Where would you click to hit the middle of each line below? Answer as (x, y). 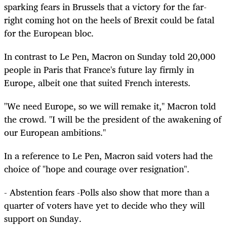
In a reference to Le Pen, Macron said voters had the (108, 156)
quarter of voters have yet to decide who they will (104, 205)
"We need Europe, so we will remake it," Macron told (110, 106)
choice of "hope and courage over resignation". (97, 169)
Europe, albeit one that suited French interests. (97, 82)
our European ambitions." (55, 132)
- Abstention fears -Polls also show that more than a (107, 192)
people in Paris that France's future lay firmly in (99, 69)
